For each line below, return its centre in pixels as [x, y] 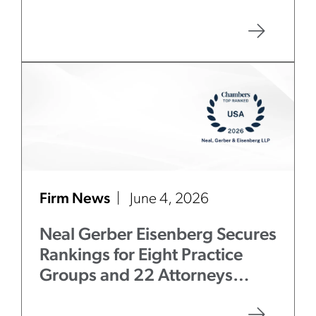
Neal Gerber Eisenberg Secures [158, 235]
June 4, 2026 [169, 199]
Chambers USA [113, 297]
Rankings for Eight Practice [141, 256]
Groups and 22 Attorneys [136, 276]
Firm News [76, 199]
